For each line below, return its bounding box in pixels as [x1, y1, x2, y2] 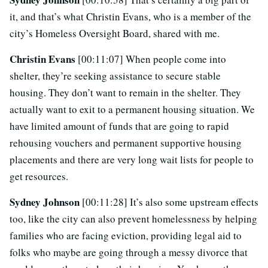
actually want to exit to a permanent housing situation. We [10, 102, 255, 117]
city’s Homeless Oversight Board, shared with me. [10, 26, 220, 41]
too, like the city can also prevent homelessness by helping [10, 212, 257, 226]
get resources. [10, 169, 68, 184]
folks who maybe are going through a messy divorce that [10, 245, 248, 260]
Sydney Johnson [10, 194, 82, 210]
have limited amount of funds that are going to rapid [10, 119, 229, 133]
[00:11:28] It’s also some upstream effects [82, 195, 258, 209]
